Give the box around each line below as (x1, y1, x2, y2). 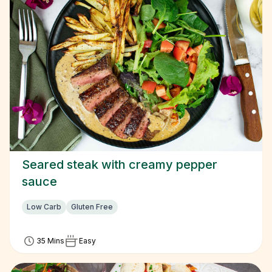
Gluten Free (71, 202, 113, 211)
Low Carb (27, 202, 61, 211)
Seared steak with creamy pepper (22, 157, 217, 172)
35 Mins (36, 236, 64, 245)
